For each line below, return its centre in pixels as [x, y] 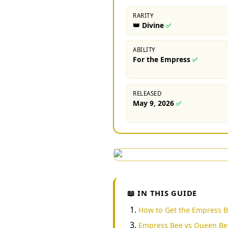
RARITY [144, 15]
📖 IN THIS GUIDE [162, 193]
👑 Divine [148, 25]
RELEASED [147, 93]
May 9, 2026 [153, 103]
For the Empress [162, 59]
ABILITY [145, 49]
